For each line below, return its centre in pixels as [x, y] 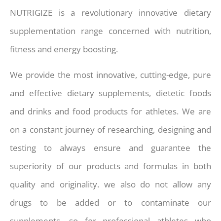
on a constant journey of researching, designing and [110, 129]
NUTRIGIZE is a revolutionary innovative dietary [110, 13]
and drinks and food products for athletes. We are [110, 111]
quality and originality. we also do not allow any [110, 184]
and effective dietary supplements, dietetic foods [110, 93]
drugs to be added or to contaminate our [110, 202]
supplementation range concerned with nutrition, [110, 31]
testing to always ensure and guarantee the [110, 147]
